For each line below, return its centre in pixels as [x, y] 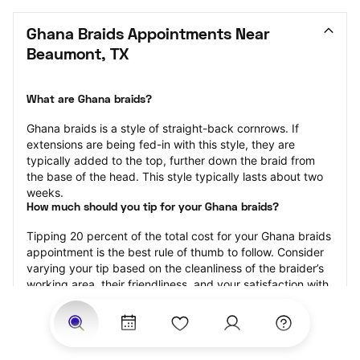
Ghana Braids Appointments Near [148, 35]
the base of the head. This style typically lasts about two [175, 176]
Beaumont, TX [78, 55]
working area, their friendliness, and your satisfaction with [178, 284]
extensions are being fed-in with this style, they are [161, 144]
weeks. [45, 192]
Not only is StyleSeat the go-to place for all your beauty [173, 344]
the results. [55, 300]
